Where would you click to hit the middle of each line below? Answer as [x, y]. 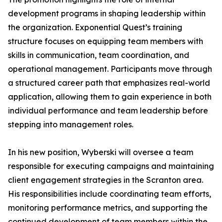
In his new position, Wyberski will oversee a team [101, 152]
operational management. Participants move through [110, 69]
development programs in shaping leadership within [107, 14]
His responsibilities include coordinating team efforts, [110, 194]
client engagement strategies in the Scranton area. [106, 180]
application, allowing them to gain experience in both [110, 97]
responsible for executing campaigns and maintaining [111, 166]
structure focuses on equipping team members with [106, 41]
